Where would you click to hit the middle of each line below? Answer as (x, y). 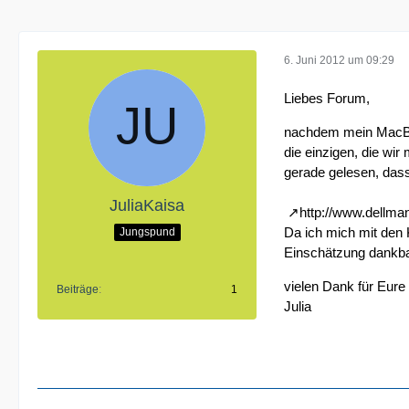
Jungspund (147, 231)
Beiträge (78, 289)
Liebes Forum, (327, 98)
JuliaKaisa (147, 205)
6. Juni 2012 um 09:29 (339, 60)
